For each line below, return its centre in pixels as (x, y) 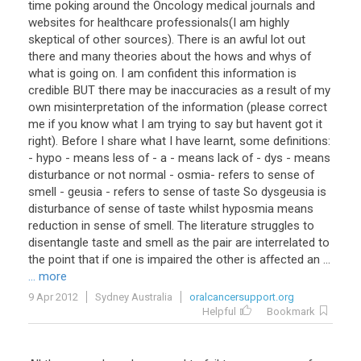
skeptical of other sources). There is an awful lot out (167, 39)
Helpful (219, 311)
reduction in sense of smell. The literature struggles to (171, 226)
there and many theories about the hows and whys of (170, 56)
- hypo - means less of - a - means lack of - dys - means (179, 158)
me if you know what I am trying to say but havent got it (175, 124)
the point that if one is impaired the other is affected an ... (179, 259)
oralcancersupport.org (242, 297)
